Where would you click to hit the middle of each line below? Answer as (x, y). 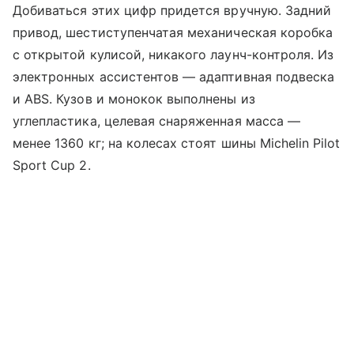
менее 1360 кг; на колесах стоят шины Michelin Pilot (177, 143)
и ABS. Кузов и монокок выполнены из (134, 99)
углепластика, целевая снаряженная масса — (156, 121)
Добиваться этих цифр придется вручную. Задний (172, 11)
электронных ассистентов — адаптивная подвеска (174, 77)
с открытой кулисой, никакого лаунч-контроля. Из (173, 55)
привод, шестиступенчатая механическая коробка (173, 33)
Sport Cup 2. (52, 166)
